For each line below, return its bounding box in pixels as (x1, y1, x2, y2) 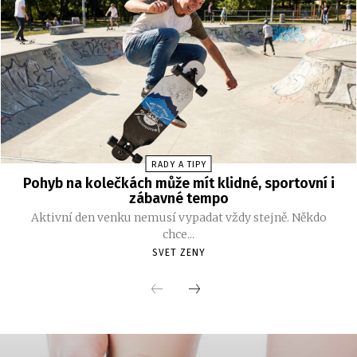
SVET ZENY (151, 246, 206, 258)
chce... (163, 226, 194, 241)
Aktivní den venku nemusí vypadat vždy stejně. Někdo (30, 210, 327, 225)
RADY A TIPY (151, 159, 206, 170)
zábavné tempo (128, 189, 229, 207)
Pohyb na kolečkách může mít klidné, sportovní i (22, 174, 335, 192)
